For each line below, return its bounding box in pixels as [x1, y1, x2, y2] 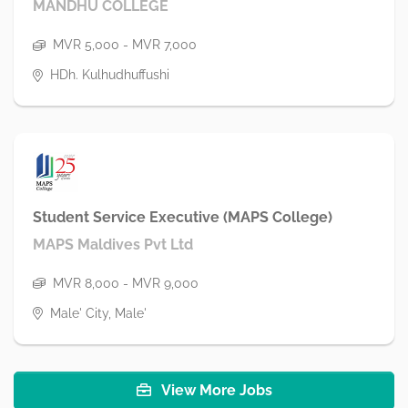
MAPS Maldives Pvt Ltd [33, 235, 193, 253]
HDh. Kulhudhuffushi [50, 67, 169, 83]
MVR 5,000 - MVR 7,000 [53, 37, 197, 53]
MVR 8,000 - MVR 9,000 [53, 275, 199, 291]
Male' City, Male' [50, 305, 147, 321]
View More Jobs [158, 381, 272, 399]
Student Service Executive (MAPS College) [33, 208, 332, 226]
